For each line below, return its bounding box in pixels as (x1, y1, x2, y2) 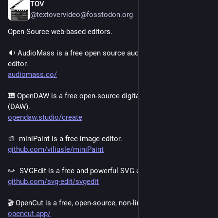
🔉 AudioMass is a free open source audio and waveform (8, 49, 193, 58)
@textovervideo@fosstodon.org (30, 10, 133, 19)
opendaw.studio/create (8, 113, 82, 122)
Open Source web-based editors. (8, 27, 112, 36)
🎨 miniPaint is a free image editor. (8, 134, 122, 144)
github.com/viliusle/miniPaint (8, 145, 104, 154)
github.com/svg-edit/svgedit (8, 177, 99, 186)
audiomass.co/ (8, 70, 57, 79)
